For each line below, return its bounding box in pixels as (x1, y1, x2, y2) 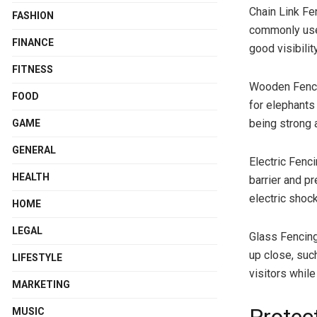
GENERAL (12, 144, 56, 156)
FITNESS (12, 63, 53, 75)
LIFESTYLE (12, 251, 62, 263)
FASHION (12, 9, 54, 21)
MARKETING (12, 278, 70, 290)
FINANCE (12, 36, 54, 48)
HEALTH (12, 171, 50, 183)
